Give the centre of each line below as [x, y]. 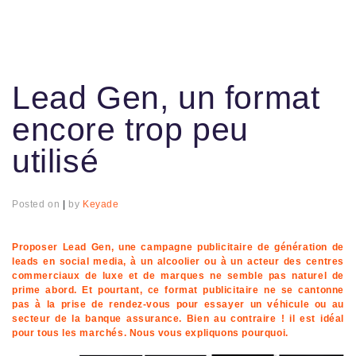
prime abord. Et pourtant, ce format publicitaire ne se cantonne [178, 290]
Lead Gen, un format [166, 98]
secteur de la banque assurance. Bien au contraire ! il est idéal [178, 319]
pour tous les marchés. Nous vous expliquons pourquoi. [150, 333]
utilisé [60, 162]
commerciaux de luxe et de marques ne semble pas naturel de [178, 276]
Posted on [37, 205]
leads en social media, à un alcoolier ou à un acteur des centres [178, 262]
